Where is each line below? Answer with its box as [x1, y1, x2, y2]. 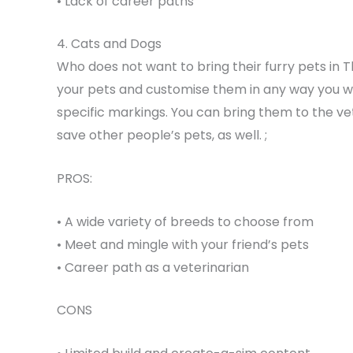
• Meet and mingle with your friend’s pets [57, 235, 309, 254]
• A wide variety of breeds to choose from [57, 212, 314, 231]
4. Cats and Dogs [57, 35, 162, 54]
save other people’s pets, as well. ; [57, 126, 267, 145]
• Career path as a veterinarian [57, 258, 249, 277]
